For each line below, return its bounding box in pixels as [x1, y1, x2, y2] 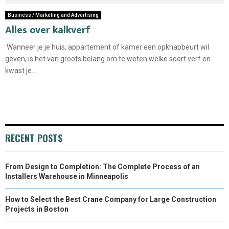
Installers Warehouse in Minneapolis [5, 172, 128, 181]
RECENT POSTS [5, 131, 62, 145]
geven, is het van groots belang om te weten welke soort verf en [5, 55, 211, 63]
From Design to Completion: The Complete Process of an [5, 163, 200, 171]
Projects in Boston [5, 205, 68, 214]
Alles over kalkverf [5, 21, 90, 39]
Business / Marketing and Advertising [8, 12, 99, 18]
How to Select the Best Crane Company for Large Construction [5, 195, 216, 204]
